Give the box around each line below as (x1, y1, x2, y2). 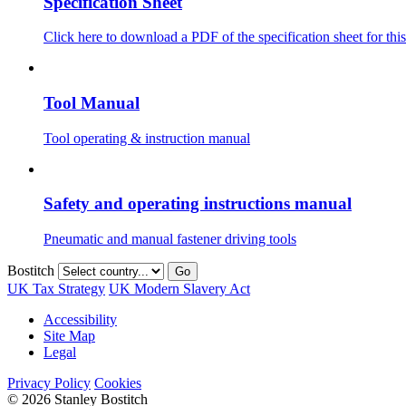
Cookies (94, 375, 141, 391)
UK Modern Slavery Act (109, 281, 250, 297)
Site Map (43, 328, 95, 344)
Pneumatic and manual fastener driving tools (43, 231, 296, 247)
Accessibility (43, 312, 117, 328)
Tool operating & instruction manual (43, 130, 250, 146)
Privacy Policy (7, 375, 91, 391)
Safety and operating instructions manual (43, 194, 352, 214)
